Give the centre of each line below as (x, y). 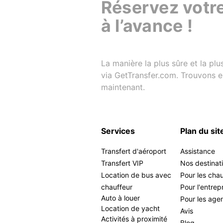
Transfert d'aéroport (134, 151)
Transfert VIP (122, 163)
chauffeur (117, 187)
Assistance (198, 151)
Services (118, 131)
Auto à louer (120, 198)
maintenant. (123, 87)
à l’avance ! (147, 25)
